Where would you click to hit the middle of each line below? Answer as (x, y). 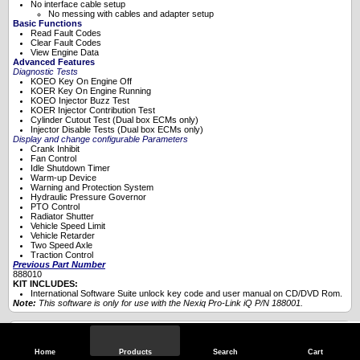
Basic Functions (47, 23)
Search (225, 352)
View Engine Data (65, 52)
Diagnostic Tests (45, 71)
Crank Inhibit (55, 148)
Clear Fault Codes (66, 42)
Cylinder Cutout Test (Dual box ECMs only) (115, 119)
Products (135, 352)
